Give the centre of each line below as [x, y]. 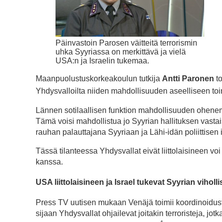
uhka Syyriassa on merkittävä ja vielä [121, 52]
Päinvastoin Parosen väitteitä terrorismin [126, 43]
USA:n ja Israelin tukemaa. [102, 61]
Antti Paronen [188, 79]
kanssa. [49, 162]
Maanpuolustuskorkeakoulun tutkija [99, 79]
